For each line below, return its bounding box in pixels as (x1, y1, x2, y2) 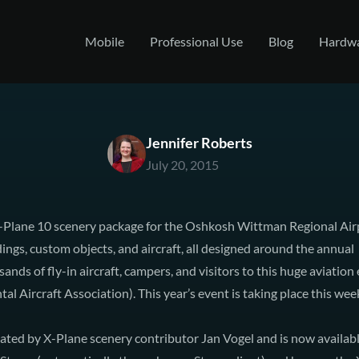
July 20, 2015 (145, 157, 219, 172)
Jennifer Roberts (145, 134, 252, 151)
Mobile (85, 34, 124, 49)
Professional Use (150, 34, 243, 49)
